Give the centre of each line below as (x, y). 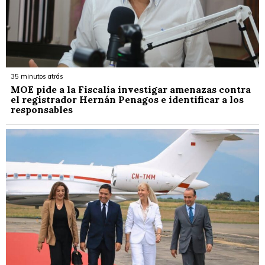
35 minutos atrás (37, 76)
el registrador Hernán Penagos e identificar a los (127, 99)
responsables (42, 109)
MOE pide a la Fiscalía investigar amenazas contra (131, 89)
